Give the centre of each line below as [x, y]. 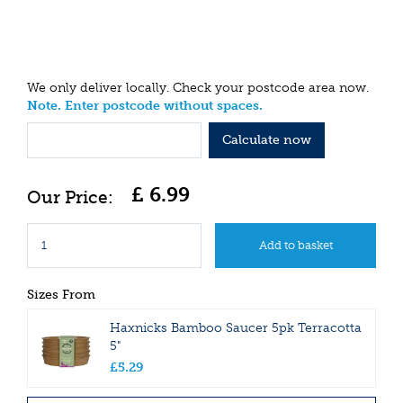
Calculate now [266, 139]
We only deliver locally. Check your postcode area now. [198, 88]
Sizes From [61, 294]
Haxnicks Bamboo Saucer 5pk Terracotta [236, 327]
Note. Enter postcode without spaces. [145, 106]
